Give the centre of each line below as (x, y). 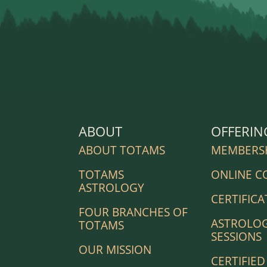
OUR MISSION (115, 249)
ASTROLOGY (111, 187)
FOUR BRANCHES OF (133, 212)
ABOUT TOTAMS (122, 150)
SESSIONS (237, 236)
